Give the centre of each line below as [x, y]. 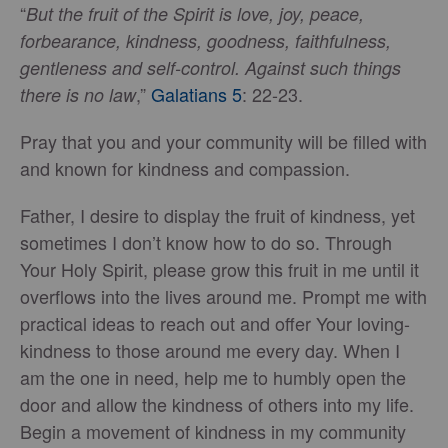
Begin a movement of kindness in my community [213, 430]
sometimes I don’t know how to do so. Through [206, 241]
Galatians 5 [196, 93]
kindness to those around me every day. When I [210, 349]
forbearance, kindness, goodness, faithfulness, [205, 40]
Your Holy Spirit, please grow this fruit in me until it [219, 268]
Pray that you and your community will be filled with [223, 140]
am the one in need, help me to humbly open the [213, 376]
